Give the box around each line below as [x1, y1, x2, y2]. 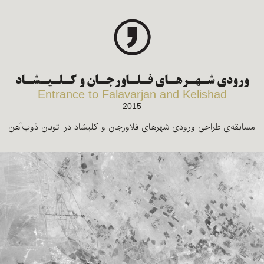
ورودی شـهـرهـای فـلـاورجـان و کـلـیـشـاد [15, 75, 249, 88]
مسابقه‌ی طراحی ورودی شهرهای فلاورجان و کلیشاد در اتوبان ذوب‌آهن [8, 120, 256, 135]
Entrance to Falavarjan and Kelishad [37, 88, 227, 101]
